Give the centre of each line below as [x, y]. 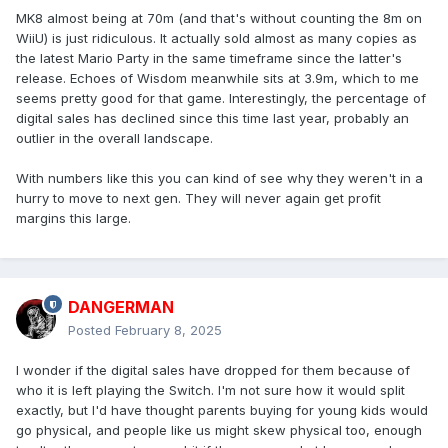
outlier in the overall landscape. [114, 138]
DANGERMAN [121, 307]
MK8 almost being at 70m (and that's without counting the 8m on [219, 18]
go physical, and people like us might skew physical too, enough [219, 430]
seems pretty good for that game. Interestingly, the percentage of [221, 98]
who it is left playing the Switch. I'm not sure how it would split [210, 390]
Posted [91, 330]
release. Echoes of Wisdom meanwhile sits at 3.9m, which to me [217, 78]
